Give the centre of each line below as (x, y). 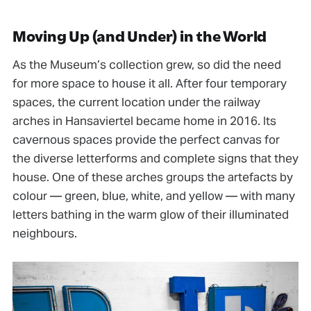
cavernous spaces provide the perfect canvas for (146, 140)
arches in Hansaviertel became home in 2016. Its (144, 121)
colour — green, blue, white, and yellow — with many (153, 196)
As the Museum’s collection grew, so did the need (146, 65)
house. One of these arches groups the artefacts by (152, 177)
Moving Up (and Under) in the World (140, 36)
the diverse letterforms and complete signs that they (155, 159)
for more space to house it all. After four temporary (149, 84)
